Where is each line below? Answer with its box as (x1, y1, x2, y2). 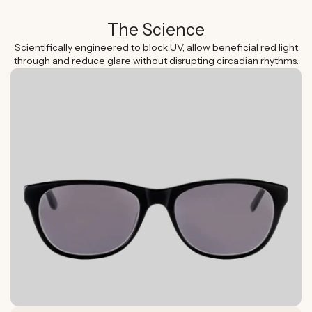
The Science (107, 19, 205, 40)
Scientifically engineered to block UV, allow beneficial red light (14, 40, 298, 54)
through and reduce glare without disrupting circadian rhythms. (13, 54, 299, 67)
